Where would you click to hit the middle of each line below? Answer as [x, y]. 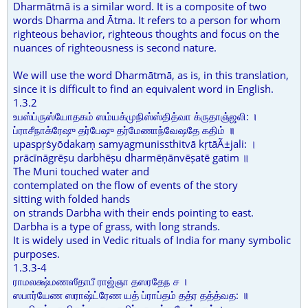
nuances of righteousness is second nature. [115, 47]
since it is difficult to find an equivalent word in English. [143, 89]
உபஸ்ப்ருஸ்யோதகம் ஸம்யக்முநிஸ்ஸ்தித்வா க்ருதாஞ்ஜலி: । [135, 116]
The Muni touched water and [81, 171]
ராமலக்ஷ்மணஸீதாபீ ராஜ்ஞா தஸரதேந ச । [100, 281]
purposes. [36, 254]
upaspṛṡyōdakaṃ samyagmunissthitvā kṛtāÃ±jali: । [135, 144]
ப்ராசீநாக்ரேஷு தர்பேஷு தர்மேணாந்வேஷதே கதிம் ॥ [124, 130]
